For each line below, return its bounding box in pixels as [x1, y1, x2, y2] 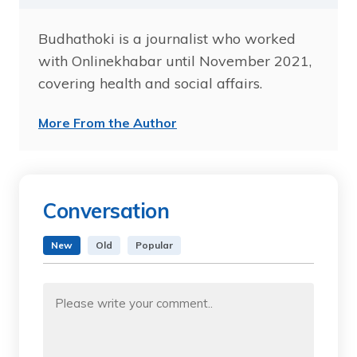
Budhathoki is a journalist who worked [38, 29, 296, 49]
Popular [135, 239, 173, 252]
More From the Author [38, 115, 177, 131]
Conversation [43, 198, 169, 225]
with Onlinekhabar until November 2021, [38, 52, 312, 71]
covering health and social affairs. [38, 74, 262, 93]
